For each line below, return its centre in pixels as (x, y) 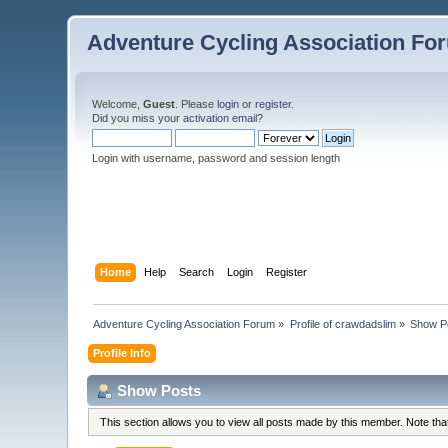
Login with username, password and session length (216, 158)
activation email (220, 118)
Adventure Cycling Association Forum (184, 323)
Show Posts (159, 390)
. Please (196, 104)
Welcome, (118, 104)
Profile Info (122, 352)
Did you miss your (138, 118)
